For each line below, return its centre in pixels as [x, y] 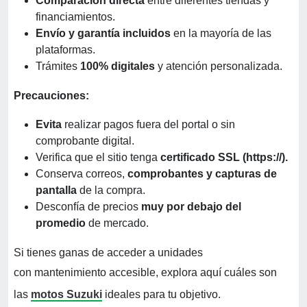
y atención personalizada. [219, 66]
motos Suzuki [66, 295]
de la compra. [112, 191]
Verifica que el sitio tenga [97, 158]
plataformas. [65, 50]
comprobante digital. [85, 141]
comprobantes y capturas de [202, 174]
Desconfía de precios [88, 207]
